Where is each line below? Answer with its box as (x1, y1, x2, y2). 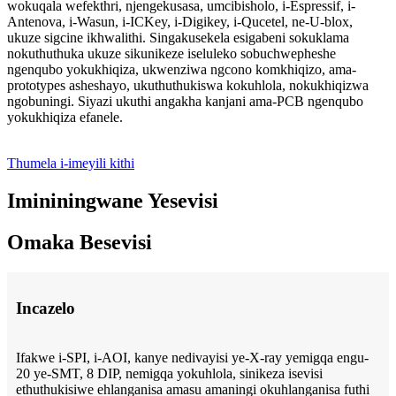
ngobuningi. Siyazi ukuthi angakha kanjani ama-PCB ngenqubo (7, 94, 363, 110)
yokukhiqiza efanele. (7, 110, 123, 126)
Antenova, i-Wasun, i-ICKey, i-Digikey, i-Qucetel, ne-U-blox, (7, 14, 353, 30)
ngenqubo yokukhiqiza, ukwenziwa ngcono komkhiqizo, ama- (7, 62, 356, 78)
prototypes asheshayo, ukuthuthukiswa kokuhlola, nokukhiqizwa (7, 78, 369, 94)
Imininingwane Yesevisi (7, 189, 218, 213)
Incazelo (16, 298, 75, 317)
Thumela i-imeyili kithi (7, 156, 134, 171)
